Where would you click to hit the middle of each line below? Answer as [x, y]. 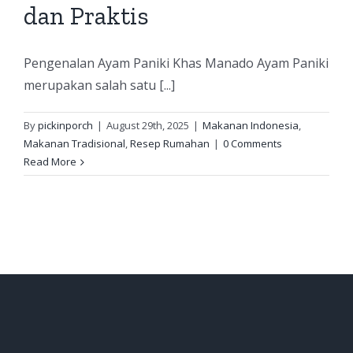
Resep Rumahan [170, 143]
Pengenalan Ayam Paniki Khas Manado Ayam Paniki [176, 63]
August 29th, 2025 [148, 125]
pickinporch [65, 125]
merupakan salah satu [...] [99, 85]
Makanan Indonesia [251, 125]
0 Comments [253, 143]
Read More [50, 162]
